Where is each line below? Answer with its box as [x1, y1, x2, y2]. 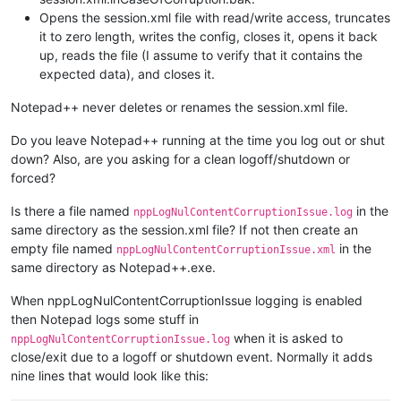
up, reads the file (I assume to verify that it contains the [39, 47, 363, 64]
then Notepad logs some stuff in [11, 311, 199, 328]
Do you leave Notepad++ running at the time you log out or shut [11, 132, 385, 149]
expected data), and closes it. [39, 66, 215, 82]
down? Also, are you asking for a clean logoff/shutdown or [11, 151, 350, 167]
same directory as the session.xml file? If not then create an [11, 222, 358, 238]
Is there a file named [11, 203, 133, 219]
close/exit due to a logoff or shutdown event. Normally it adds [11, 349, 372, 365]
